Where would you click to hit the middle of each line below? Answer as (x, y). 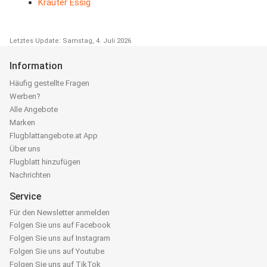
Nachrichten (30, 175)
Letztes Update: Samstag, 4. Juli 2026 (70, 41)
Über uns (25, 149)
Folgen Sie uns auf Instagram (60, 238)
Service (25, 197)
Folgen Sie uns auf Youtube (57, 252)
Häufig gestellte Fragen (49, 83)
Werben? (25, 97)
